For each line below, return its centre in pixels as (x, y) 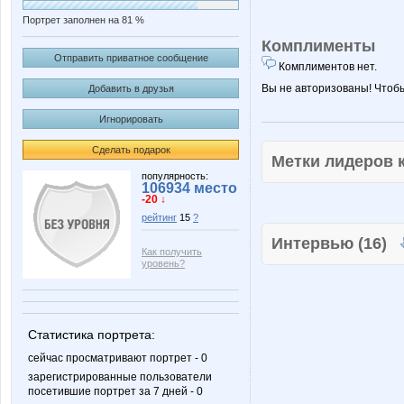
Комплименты (318, 46)
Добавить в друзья (131, 88)
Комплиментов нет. (326, 67)
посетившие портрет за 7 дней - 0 (115, 391)
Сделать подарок (131, 150)
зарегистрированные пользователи (120, 377)
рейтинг (159, 218)
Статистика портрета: (92, 335)
